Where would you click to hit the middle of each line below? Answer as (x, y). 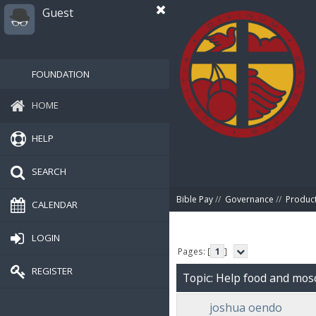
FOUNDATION (61, 74)
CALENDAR (55, 204)
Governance (249, 199)
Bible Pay (195, 199)
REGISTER (52, 271)
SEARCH (49, 171)
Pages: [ (194, 251)
